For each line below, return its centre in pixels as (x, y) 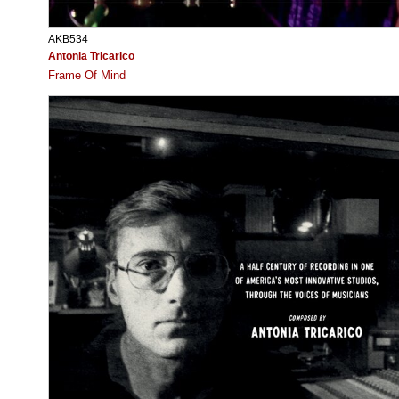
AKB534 (68, 39)
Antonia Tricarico (91, 56)
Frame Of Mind (87, 75)
